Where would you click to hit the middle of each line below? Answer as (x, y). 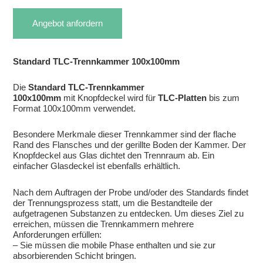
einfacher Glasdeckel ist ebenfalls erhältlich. (97, 166)
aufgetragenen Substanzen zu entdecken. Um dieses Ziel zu (129, 213)
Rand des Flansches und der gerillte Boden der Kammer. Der (130, 145)
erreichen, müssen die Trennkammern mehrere (104, 224)
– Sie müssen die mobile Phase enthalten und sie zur (114, 245)
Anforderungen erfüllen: (58, 234)
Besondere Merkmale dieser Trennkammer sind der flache (125, 134)
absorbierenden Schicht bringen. (75, 255)
